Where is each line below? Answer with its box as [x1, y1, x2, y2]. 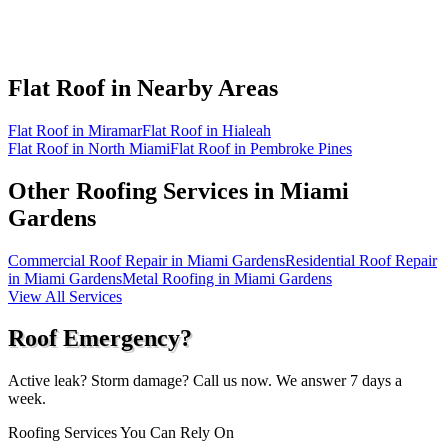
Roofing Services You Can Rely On [8, 424, 234, 442]
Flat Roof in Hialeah [142, 121, 271, 139]
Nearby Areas [137, 74, 278, 101]
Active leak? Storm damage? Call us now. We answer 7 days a [8, 372, 402, 390]
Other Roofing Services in [8, 177, 280, 204]
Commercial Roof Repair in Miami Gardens [8, 251, 285, 269]
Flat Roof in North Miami [8, 139, 170, 157]
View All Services [8, 287, 122, 305]
